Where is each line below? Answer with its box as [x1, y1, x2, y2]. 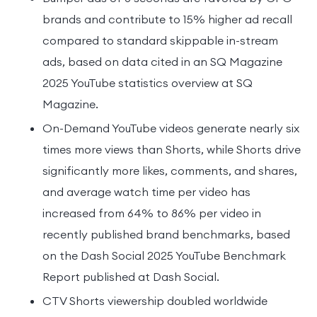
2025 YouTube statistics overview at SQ [42, 75, 253, 90]
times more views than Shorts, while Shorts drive [42, 142, 301, 156]
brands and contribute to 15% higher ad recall [42, 11, 292, 26]
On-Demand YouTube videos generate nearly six [42, 120, 299, 135]
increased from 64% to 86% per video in [42, 205, 261, 220]
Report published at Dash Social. [42, 269, 219, 284]
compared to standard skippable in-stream [42, 33, 278, 47]
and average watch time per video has [42, 184, 250, 199]
